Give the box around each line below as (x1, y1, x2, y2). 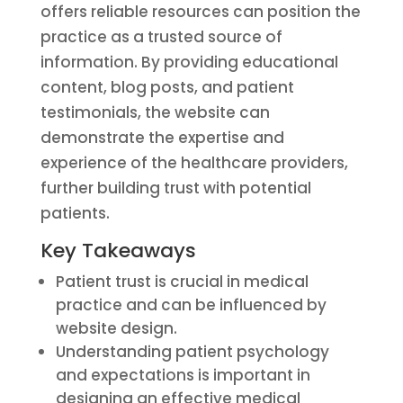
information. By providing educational (40, 51, 338, 73)
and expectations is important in (55, 364, 310, 386)
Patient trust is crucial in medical (55, 271, 309, 292)
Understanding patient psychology (55, 341, 329, 363)
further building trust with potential (40, 177, 311, 199)
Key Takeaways (40, 237, 196, 264)
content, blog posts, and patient (40, 76, 294, 98)
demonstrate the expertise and (40, 127, 284, 148)
